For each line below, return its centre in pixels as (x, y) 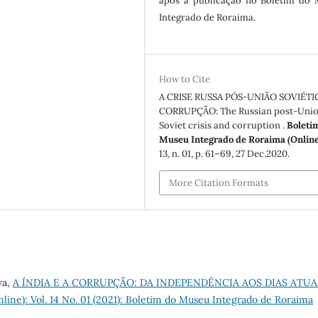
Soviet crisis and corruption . (223, 126)
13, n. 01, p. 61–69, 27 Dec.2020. (225, 154)
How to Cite (185, 79)
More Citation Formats (219, 182)
